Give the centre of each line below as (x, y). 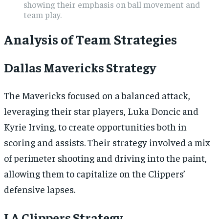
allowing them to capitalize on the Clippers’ (95, 174)
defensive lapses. (40, 189)
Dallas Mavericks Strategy (80, 67)
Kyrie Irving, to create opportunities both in (95, 127)
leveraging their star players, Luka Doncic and (101, 111)
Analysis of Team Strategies (90, 39)
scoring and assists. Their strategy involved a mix (107, 142)
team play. (43, 15)
